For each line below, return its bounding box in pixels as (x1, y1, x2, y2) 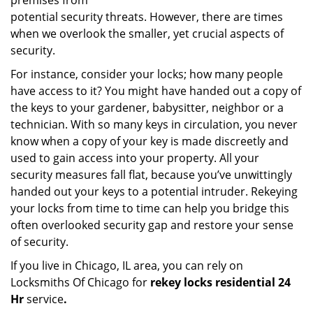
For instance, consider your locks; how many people (10, 66, 283, 82)
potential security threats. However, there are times (10, 9, 283, 24)
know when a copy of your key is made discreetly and (10, 133, 289, 149)
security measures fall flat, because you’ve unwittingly (10, 167, 292, 182)
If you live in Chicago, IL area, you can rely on (10, 258, 243, 273)
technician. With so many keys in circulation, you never (10, 117, 298, 132)
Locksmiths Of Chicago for (10, 275, 150, 290)
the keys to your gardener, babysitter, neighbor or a (10, 100, 284, 115)
